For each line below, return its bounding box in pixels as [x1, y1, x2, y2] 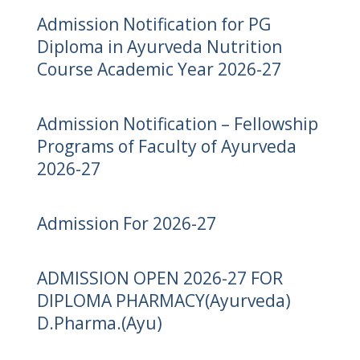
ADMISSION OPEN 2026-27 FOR [36, 266, 283, 289]
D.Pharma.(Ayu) [36, 311, 162, 334]
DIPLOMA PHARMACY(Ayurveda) [36, 288, 291, 312]
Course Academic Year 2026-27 [36, 57, 281, 80]
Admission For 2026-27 [36, 211, 216, 235]
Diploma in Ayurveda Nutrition [36, 35, 282, 58]
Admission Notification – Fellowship [36, 112, 318, 135]
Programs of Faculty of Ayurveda [36, 134, 297, 157]
